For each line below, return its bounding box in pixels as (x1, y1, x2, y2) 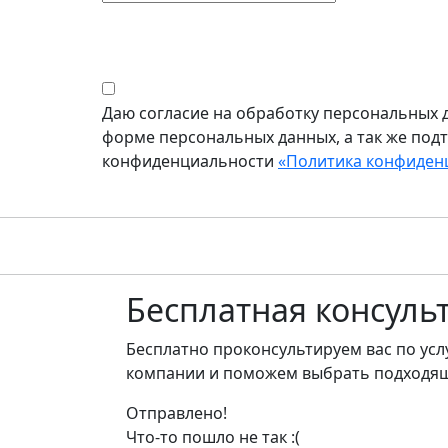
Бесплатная (126, 288, 307, 331)
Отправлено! (126, 402, 227, 424)
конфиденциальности (102, 150, 278, 172)
